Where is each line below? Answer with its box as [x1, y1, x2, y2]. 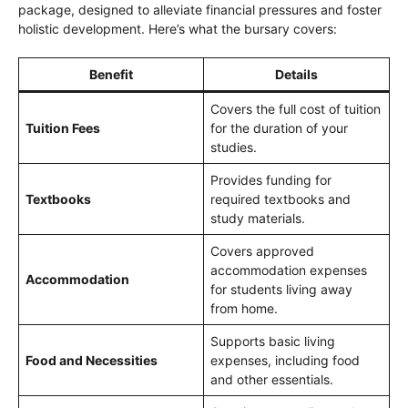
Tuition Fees [25, 120, 100, 137]
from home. [210, 301, 278, 317]
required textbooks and [210, 191, 351, 208]
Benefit [89, 66, 133, 83]
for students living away [210, 281, 352, 298]
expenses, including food [210, 352, 360, 369]
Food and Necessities [25, 352, 158, 369]
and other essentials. [210, 372, 333, 388]
